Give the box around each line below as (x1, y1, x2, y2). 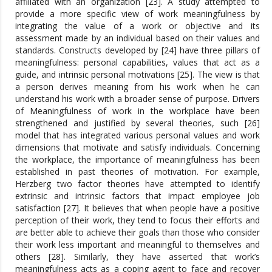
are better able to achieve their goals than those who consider (15, 226, 260, 238)
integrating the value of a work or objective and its (15, 19, 260, 32)
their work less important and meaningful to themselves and (15, 238, 260, 250)
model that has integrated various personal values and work (15, 129, 260, 141)
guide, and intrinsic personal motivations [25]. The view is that (15, 68, 260, 80)
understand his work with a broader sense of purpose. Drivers (15, 92, 260, 104)
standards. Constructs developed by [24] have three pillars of (15, 44, 260, 56)
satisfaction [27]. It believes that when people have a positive (15, 202, 260, 214)
